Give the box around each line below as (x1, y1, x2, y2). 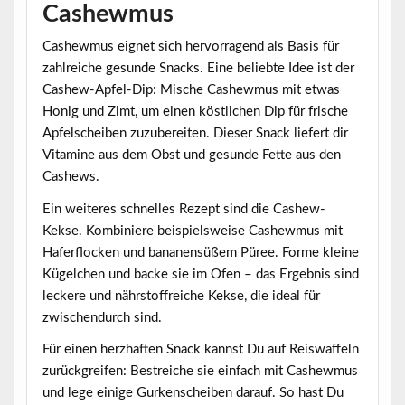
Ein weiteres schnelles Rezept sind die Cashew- (42, 202, 325, 216)
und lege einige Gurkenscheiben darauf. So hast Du (42, 386, 344, 400)
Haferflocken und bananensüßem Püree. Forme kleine (42, 245, 359, 259)
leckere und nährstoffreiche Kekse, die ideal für (42, 288, 320, 303)
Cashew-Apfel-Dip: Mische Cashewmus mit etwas (42, 83, 340, 98)
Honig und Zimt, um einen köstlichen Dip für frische (42, 105, 348, 119)
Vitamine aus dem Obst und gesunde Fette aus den (42, 148, 341, 163)
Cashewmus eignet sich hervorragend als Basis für (42, 40, 339, 54)
